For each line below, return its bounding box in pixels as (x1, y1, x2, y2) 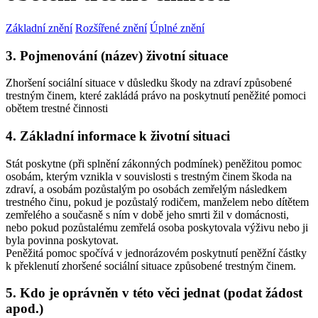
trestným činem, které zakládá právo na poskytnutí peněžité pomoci (6, 89, 306, 102)
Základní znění (6, 21, 72, 34)
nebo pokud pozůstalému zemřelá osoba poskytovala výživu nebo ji (6, 221, 308, 234)
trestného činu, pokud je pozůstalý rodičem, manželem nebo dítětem (6, 195, 309, 208)
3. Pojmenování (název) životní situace (6, 48, 228, 63)
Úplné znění (150, 21, 204, 34)
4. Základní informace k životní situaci (6, 128, 230, 144)
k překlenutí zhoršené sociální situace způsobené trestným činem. (6, 259, 296, 272)
